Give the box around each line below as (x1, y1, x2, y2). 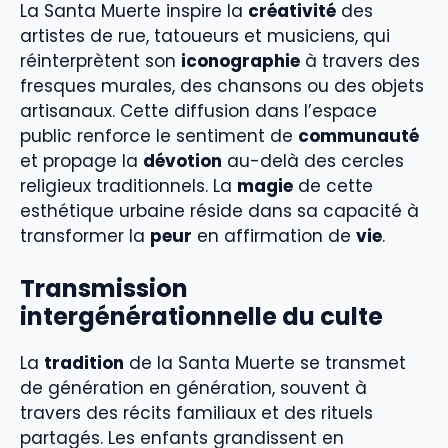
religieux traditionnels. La (20, 174, 237, 199)
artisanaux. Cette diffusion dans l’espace (20, 99, 377, 124)
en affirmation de (192, 224, 356, 249)
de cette (293, 174, 373, 199)
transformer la (20, 224, 150, 249)
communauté (298, 124, 419, 149)
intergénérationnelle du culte (20, 299, 383, 333)
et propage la (20, 149, 143, 174)
